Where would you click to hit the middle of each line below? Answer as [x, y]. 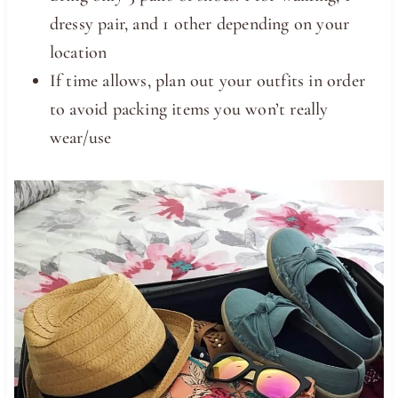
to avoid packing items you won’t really [189, 110]
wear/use [80, 138]
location [78, 53]
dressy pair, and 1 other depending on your [199, 24]
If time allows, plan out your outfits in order [207, 81]
